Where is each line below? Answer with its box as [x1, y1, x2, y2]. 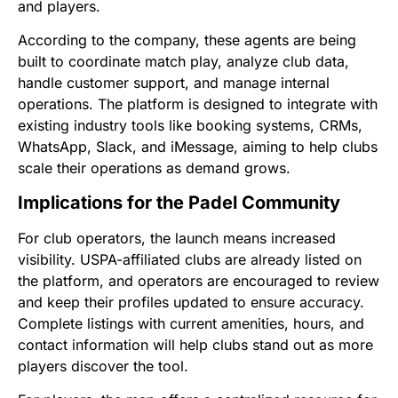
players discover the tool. [18, 356, 188, 375]
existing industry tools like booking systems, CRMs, [18, 116, 362, 135]
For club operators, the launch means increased [18, 228, 336, 247]
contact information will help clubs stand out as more [18, 335, 373, 354]
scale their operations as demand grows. [18, 159, 291, 178]
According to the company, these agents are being [18, 31, 356, 50]
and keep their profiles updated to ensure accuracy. [18, 292, 364, 311]
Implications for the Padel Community [18, 191, 340, 213]
